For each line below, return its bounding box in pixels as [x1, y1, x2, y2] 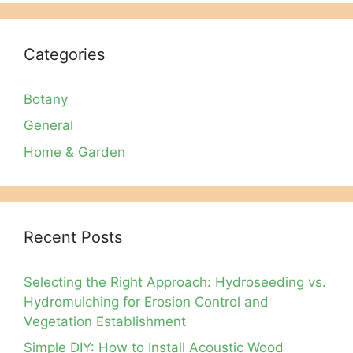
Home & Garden [24, 143, 125, 160]
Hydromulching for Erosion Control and [24, 293, 269, 310]
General [24, 117, 73, 134]
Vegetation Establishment [24, 313, 186, 329]
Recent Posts [24, 227, 122, 247]
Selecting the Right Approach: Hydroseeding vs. [24, 273, 326, 290]
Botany [24, 91, 68, 107]
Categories [24, 44, 105, 64]
